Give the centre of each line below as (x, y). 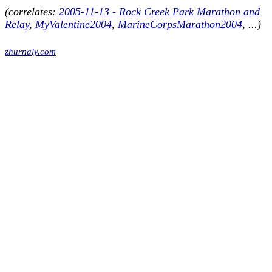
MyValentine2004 (73, 25)
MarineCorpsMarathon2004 (180, 25)
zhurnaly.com (30, 52)
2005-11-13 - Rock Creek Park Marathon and (159, 12)
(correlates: (32, 12)
